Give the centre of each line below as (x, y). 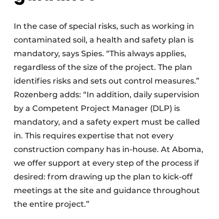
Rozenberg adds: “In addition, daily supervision (107, 95)
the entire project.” (52, 204)
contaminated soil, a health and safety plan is (104, 40)
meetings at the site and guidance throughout (107, 191)
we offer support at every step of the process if (106, 163)
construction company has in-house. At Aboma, (109, 150)
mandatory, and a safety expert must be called (107, 122)
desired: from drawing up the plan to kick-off (103, 177)
